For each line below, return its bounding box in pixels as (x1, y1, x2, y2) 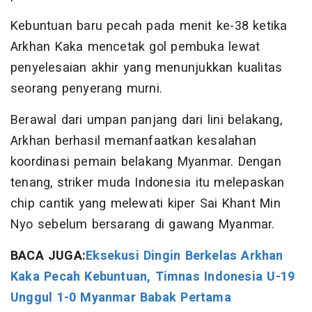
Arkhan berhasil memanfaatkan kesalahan (10, 131, 256, 150)
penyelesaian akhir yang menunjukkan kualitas (10, 58, 283, 77)
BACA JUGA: (10, 246, 86, 265)
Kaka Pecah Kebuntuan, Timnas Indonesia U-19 (10, 267, 295, 286)
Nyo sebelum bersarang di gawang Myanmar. (10, 214, 275, 234)
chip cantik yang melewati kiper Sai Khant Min (10, 194, 281, 213)
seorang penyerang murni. (10, 79, 162, 98)
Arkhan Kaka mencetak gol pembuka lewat (10, 37, 260, 56)
